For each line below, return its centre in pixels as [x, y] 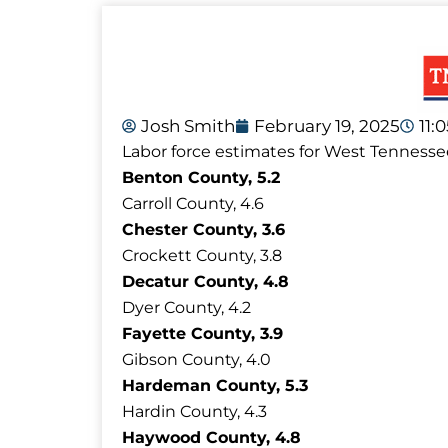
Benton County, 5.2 [201, 178]
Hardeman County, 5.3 [215, 386]
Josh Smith [188, 126]
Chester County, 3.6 [203, 230]
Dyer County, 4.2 [186, 308]
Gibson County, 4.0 [196, 360]
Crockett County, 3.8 [202, 256]
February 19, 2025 [327, 126]
